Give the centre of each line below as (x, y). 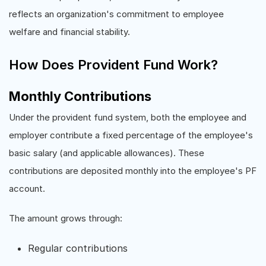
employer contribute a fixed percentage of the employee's (131, 135)
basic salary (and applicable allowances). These (107, 153)
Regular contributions (78, 248)
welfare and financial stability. (69, 32)
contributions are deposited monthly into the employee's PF (133, 171)
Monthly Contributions (80, 96)
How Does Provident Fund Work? (113, 65)
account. (27, 189)
